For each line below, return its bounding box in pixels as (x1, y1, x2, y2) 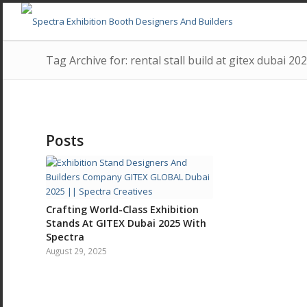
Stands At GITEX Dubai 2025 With (46, 217, 206, 230)
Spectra (46, 230, 84, 243)
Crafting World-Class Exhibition (46, 203, 199, 216)
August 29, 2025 (46, 245, 107, 256)
